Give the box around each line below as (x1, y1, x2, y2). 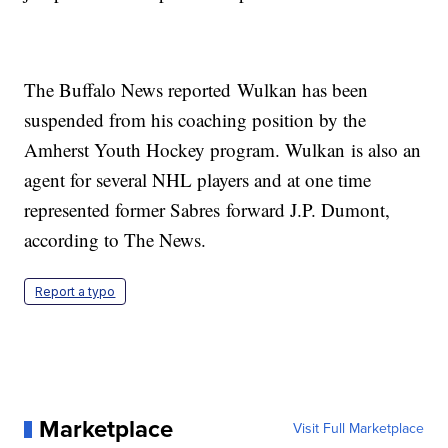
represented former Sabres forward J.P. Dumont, (24, 197, 391, 223)
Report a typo (35, 284, 116, 300)
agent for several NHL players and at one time (24, 167, 372, 193)
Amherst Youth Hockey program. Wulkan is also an (24, 137, 422, 163)
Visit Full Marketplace (292, 418, 424, 440)
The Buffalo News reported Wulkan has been (24, 77, 369, 103)
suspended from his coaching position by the (24, 107, 367, 133)
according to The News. (24, 227, 219, 253)
